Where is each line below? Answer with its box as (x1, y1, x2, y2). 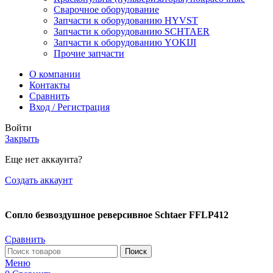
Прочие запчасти (54, 48, 124, 59)
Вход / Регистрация (29, 102, 110, 113)
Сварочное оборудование (54, 4, 159, 15)
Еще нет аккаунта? (5, 154, 82, 165)
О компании (29, 69, 80, 80)
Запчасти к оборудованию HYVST (54, 15, 198, 26)
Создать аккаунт (5, 175, 73, 186)
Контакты (29, 80, 70, 91)
